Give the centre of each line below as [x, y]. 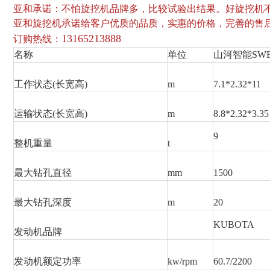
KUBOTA [234, 225]
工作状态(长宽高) [51, 84]
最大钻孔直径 [43, 173]
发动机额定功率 [48, 262]
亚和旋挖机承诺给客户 [61, 24]
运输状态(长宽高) [51, 114]
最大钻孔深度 [43, 202]
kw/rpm [182, 262]
